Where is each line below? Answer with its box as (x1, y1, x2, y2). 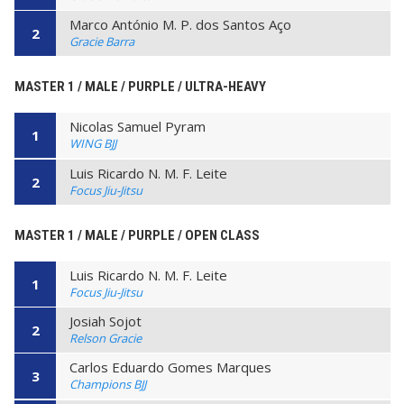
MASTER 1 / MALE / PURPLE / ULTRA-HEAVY (14, 78, 266, 96)
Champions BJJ (69, 376, 146, 393)
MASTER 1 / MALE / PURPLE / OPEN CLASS (14, 226, 260, 243)
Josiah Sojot (69, 311, 142, 330)
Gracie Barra (69, 33, 134, 50)
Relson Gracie (69, 329, 142, 346)
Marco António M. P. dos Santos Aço (69, 15, 291, 34)
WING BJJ (69, 135, 116, 152)
